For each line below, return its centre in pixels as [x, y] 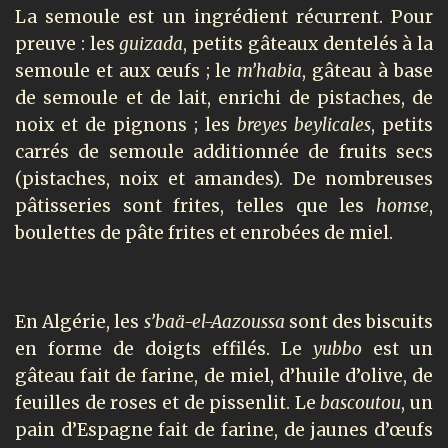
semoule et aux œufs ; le [126, 71]
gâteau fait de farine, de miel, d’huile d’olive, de [224, 376]
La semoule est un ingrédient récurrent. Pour [224, 17]
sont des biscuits [361, 322]
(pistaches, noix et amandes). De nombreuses [224, 179]
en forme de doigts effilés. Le [164, 349]
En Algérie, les [79, 322]
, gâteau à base [368, 71]
